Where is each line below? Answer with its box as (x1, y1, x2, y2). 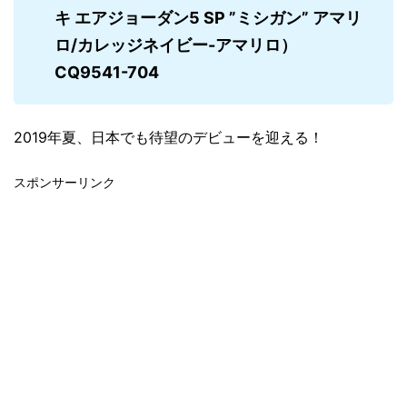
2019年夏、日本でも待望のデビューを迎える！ (14, 127, 323, 146)
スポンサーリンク (14, 174, 115, 190)
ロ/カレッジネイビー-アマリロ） (55, 35, 297, 55)
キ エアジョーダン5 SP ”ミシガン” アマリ (55, 7, 362, 27)
